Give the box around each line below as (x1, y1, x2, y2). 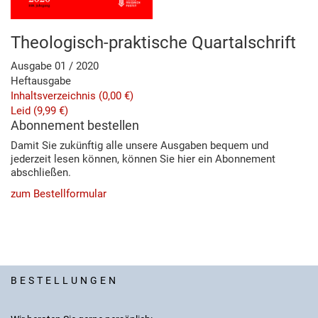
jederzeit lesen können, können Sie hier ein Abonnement (11, 153, 275, 166)
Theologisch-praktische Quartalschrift (11, 33, 296, 53)
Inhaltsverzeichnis (11, 89, 99, 103)
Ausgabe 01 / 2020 (11, 60, 99, 73)
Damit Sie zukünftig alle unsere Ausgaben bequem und (11, 139, 268, 153)
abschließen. (11, 166, 71, 180)
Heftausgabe (11, 75, 71, 88)
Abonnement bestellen (11, 118, 139, 133)
